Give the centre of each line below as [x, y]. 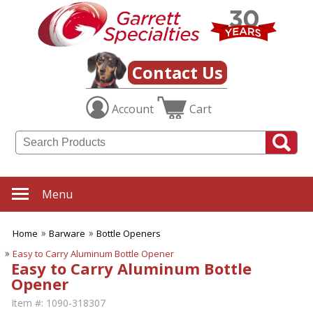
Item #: [27, 303]
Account [133, 109]
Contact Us [177, 73]
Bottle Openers [129, 234]
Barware [67, 234]
